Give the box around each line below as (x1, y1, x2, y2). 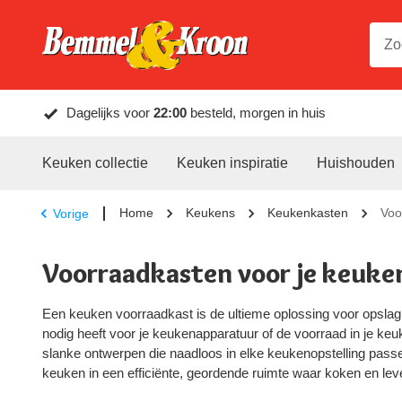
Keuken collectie (42, 155, 148, 170)
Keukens (186, 205, 235, 220)
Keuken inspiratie (177, 155, 288, 170)
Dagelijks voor (66, 105, 153, 120)
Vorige (53, 205, 89, 221)
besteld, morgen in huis (187, 105, 326, 120)
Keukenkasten (267, 205, 348, 220)
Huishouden (317, 155, 395, 170)
